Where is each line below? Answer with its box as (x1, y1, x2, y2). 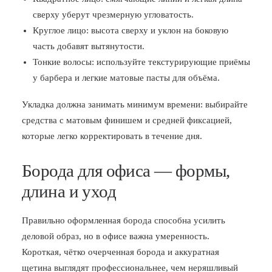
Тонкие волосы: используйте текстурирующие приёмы (33, 57, 250, 67)
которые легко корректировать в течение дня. (22, 131, 202, 141)
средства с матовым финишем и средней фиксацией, (22, 115, 232, 125)
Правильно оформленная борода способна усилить (22, 216, 225, 225)
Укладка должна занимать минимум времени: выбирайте (22, 100, 248, 109)
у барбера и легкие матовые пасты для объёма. (33, 73, 220, 83)
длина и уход (22, 182, 117, 201)
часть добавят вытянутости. (33, 41, 144, 51)
